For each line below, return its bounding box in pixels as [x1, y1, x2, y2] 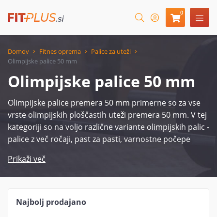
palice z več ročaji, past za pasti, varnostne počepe [8, 134, 190, 144]
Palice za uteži [91, 47, 131, 56]
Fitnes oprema [39, 47, 81, 56]
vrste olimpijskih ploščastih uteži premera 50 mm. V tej [8, 109, 207, 120]
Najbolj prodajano [16, 197, 86, 207]
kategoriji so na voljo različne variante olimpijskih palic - [8, 122, 209, 132]
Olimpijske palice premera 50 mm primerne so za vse [8, 97, 201, 108]
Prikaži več [8, 154, 46, 164]
